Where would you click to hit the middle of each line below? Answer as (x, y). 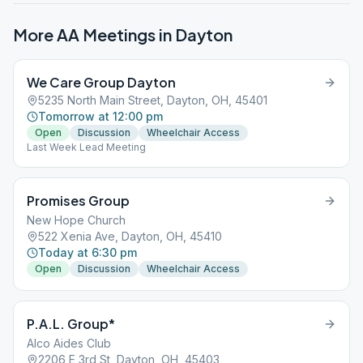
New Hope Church (76, 220)
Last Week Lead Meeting (86, 147)
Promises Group (78, 201)
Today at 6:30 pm (88, 252)
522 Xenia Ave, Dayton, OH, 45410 (130, 236)
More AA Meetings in (94, 34)
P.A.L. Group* (71, 324)
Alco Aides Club (69, 343)
